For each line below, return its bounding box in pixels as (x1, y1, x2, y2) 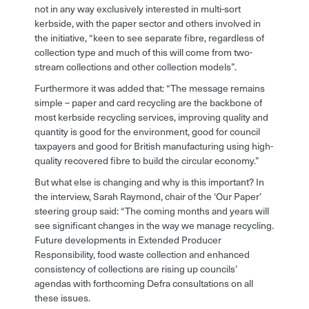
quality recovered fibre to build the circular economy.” (34, 153, 259, 168)
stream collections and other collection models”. (34, 59, 237, 74)
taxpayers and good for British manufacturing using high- (34, 139, 273, 154)
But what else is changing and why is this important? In (34, 175, 264, 190)
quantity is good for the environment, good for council (34, 124, 260, 139)
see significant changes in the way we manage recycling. (34, 218, 274, 233)
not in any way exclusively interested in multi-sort (34, 1, 241, 17)
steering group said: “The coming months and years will (34, 203, 269, 219)
